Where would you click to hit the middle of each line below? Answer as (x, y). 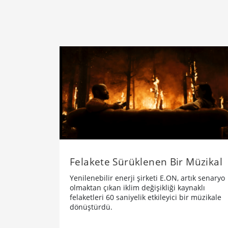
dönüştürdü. (91, 207)
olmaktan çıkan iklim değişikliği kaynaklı (137, 188)
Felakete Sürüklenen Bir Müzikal (146, 162)
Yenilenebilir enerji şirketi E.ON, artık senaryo (147, 178)
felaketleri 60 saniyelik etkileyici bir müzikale (146, 197)
